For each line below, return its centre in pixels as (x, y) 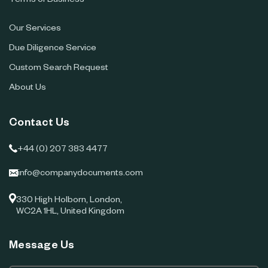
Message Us (42, 247)
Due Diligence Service (53, 49)
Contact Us (39, 124)
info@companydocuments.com (80, 174)
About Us (28, 89)
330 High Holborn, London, (69, 201)
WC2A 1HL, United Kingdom (70, 213)
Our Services (35, 30)
